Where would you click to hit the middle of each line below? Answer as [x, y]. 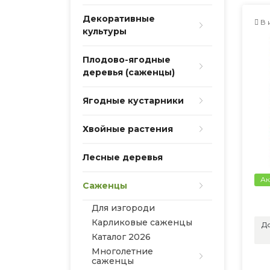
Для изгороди [123, 208]
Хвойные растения [128, 129]
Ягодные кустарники [133, 101]
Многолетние [122, 251]
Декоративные [119, 19]
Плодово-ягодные [127, 60]
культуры [105, 31]
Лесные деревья [123, 157]
